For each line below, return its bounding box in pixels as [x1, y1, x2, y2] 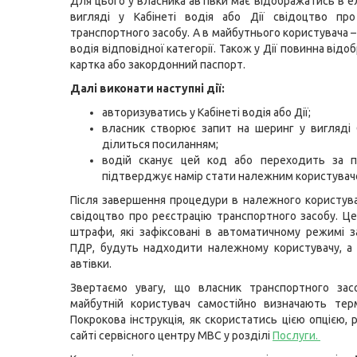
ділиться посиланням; [102, 138, 218, 151]
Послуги [273, 329, 316, 342]
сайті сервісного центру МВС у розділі [70, 329, 273, 342]
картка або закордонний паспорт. [70, 58, 245, 71]
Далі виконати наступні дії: [70, 82, 225, 95]
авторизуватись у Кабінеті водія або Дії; [102, 106, 311, 119]
